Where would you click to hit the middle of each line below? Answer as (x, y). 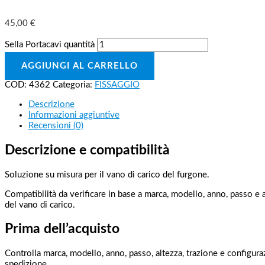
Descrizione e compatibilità (87, 150)
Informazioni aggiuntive (74, 115)
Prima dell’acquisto (62, 229)
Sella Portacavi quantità (50, 45)
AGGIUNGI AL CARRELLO (80, 66)
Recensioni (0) (56, 126)
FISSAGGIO (117, 85)
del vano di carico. (40, 205)
